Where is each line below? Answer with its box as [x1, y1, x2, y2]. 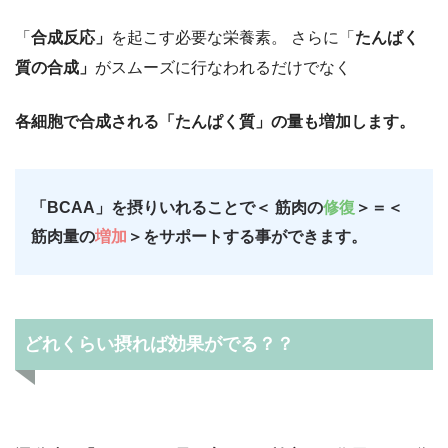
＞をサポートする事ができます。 [127, 228, 367, 246]
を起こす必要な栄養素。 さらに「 [111, 29, 355, 47]
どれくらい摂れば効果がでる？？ [23, 333, 294, 354]
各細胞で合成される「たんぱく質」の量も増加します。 [15, 113, 415, 131]
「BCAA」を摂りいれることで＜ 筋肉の [31, 199, 323, 217]
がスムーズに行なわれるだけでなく [95, 59, 351, 77]
